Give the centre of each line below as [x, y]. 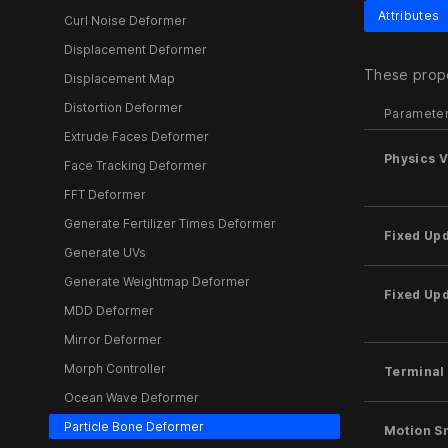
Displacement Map [119, 78]
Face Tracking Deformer [135, 165]
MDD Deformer [108, 310]
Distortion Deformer [123, 107]
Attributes [409, 16]
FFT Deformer [104, 194]
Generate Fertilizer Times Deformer [169, 223]
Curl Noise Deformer [125, 20]
